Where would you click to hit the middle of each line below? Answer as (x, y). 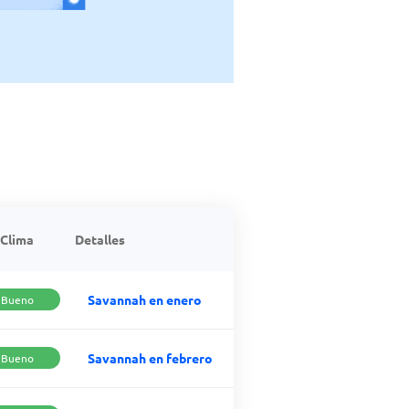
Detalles (100, 239)
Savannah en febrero (150, 357)
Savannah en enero (145, 299)
